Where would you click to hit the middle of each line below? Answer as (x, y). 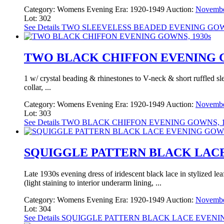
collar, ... (37, 87)
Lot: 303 (37, 113)
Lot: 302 (37, 18)
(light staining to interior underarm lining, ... (93, 183)
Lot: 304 (37, 209)
